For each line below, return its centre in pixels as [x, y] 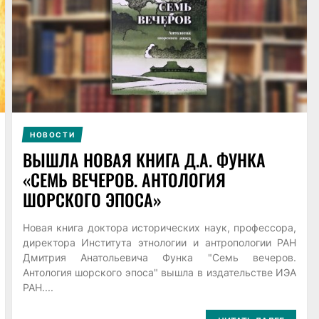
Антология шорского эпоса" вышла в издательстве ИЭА [159, 272]
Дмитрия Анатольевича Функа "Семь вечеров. [159, 257]
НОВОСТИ [52, 134]
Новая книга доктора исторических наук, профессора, [159, 227]
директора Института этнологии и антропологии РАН [159, 242]
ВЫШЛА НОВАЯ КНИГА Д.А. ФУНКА [144, 159]
